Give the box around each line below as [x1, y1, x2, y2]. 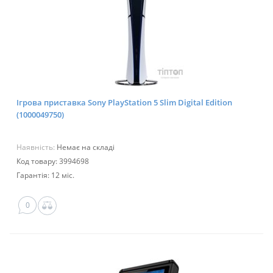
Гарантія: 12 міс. [16, 170, 74, 181]
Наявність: [16, 142, 57, 153]
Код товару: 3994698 [16, 156, 89, 167]
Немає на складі [57, 142, 115, 153]
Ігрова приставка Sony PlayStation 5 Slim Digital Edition [16, 97, 232, 108]
